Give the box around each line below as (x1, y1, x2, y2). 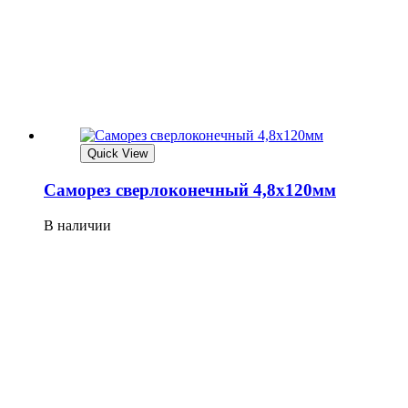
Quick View (87, 147, 148, 161)
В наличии (44, 217, 111, 233)
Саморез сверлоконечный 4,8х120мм (44, 179, 336, 199)
